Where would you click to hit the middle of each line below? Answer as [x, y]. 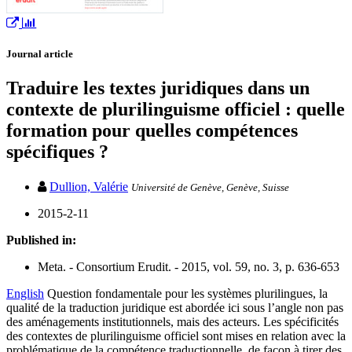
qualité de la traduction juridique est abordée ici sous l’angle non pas [175, 307]
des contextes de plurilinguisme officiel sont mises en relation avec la [176, 335]
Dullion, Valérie [89, 186]
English [25, 293]
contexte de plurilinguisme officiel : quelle [176, 110]
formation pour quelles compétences [152, 131]
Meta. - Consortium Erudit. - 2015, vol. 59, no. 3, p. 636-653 [189, 266]
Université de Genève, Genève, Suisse [210, 187]
